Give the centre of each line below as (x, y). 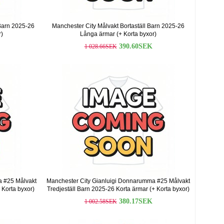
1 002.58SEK (100, 201)
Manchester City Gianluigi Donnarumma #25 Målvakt (118, 181)
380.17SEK (135, 201)
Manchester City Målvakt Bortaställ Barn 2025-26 (118, 26)
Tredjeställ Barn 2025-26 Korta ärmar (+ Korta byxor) (118, 189)
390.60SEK (135, 46)
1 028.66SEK (100, 46)
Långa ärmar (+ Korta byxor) (118, 34)
